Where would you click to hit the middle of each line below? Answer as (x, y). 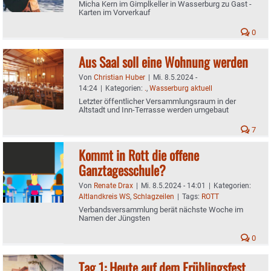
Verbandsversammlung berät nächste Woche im (161, 209)
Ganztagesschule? (122, 170)
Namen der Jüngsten (114, 218)
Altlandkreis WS (104, 196)
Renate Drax (113, 185)
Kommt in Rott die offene (139, 155)
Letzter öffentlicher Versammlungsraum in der (157, 101)
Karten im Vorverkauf (116, 12)
